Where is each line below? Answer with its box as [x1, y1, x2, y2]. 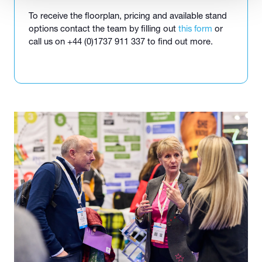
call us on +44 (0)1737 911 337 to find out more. [29, 36, 213, 47]
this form [178, 23, 212, 34]
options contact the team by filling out [29, 23, 178, 34]
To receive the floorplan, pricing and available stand [29, 10, 227, 21]
